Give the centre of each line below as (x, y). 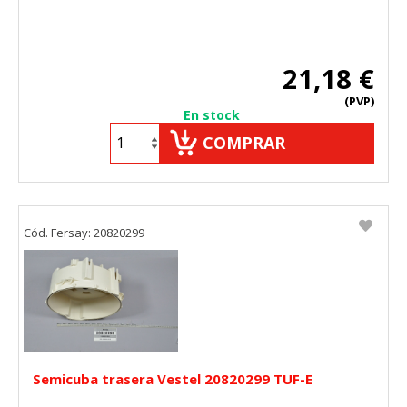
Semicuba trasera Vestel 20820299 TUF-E (173, 379)
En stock (212, 114)
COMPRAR (244, 142)
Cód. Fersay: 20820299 (84, 232)
